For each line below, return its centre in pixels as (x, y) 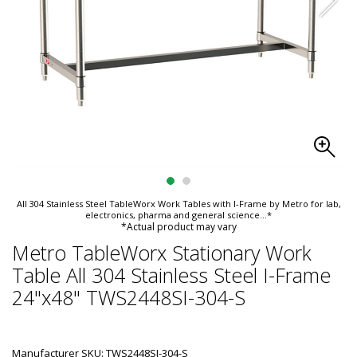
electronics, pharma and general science (173, 215)
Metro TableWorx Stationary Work (162, 253)
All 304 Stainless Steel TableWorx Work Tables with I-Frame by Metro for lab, (178, 204)
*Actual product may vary (178, 227)
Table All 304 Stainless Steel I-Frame (171, 275)
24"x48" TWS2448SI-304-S (129, 297)
